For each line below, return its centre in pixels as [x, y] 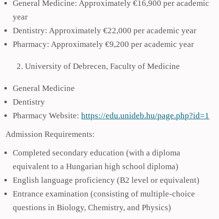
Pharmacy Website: [47, 116]
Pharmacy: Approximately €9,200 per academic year [104, 44]
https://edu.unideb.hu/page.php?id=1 [145, 116]
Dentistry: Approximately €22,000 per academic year [105, 31]
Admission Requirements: [50, 134]
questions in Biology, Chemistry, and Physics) [92, 208]
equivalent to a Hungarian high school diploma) [96, 166]
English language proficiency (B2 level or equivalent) [106, 180]
